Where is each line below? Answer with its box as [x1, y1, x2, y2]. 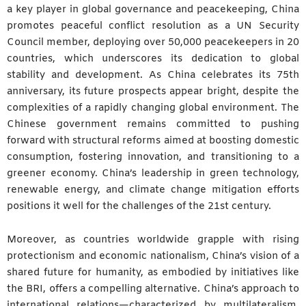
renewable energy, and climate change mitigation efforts [7, 182, 299, 197]
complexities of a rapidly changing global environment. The [7, 100, 299, 115]
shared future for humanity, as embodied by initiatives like [7, 266, 299, 280]
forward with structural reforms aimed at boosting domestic [7, 133, 299, 148]
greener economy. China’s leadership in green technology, [7, 166, 299, 180]
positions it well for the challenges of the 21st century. [7, 199, 271, 213]
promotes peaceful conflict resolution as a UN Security [7, 18, 299, 33]
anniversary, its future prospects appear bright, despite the [7, 84, 299, 98]
